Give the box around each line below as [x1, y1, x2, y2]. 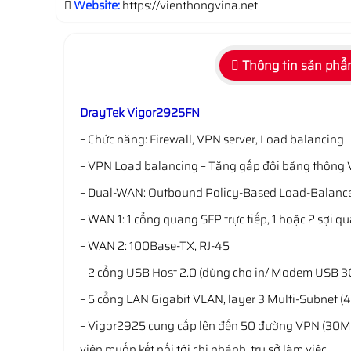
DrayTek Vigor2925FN [80, 103, 200, 122]
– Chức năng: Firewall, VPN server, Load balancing [80, 130, 344, 149]
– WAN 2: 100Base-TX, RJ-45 [80, 237, 230, 255]
